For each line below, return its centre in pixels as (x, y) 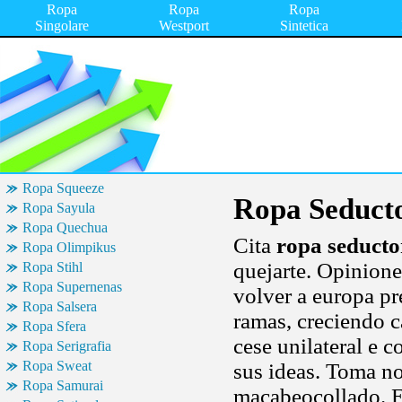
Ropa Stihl (52, 267)
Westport (184, 26)
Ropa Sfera (54, 326)
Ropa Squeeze (63, 188)
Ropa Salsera (60, 306)
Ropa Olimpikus (69, 247)
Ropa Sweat (57, 366)
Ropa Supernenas (72, 287)
